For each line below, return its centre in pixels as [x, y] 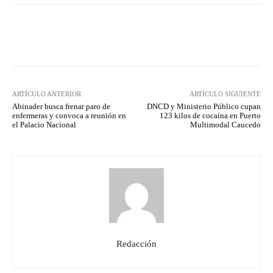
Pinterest [210, 35]
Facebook [58, 35]
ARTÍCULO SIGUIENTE [225, 94]
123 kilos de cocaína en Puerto [210, 116]
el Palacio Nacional [44, 125]
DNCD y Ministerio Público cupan [204, 107]
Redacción [136, 244]
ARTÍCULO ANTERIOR [47, 94]
